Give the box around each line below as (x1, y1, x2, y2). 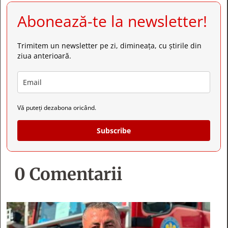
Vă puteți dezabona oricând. (17, 69, 96, 78)
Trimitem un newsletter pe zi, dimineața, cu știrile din (17, 6, 202, 16)
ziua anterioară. (17, 16, 71, 26)
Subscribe (97, 91, 131, 101)
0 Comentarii (14, 129, 122, 151)
